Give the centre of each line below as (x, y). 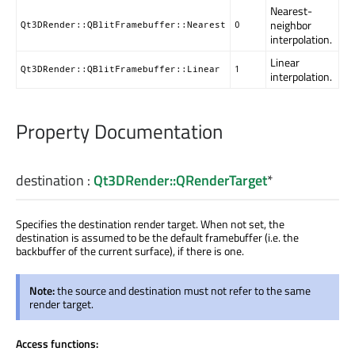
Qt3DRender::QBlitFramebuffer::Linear (120, 69)
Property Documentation (119, 132)
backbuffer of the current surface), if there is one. (130, 251)
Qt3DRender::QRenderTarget (180, 181)
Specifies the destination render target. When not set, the (150, 224)
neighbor (291, 25)
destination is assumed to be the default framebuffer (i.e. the (157, 238)
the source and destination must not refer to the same (184, 291)
